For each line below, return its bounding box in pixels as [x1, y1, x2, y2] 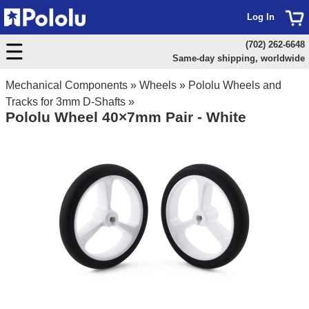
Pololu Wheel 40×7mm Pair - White [6, 109, 246, 125]
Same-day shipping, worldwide [172, 53, 305, 63]
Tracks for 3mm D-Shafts [6, 96, 126, 108]
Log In [247, 12, 275, 22]
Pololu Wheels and [188, 79, 281, 91]
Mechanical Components [6, 79, 128, 91]
